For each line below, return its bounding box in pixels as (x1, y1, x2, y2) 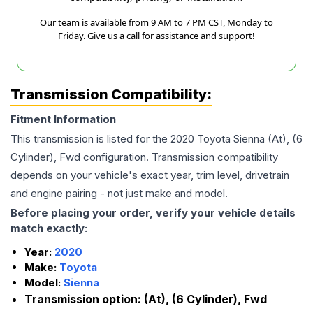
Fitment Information (10, 112, 116, 126)
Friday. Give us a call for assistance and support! (58, 29, 255, 43)
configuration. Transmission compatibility (80, 150, 278, 164)
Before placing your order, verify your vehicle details (10, 206, 296, 220)
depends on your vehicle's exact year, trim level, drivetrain (10, 168, 289, 182)
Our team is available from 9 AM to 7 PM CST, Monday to (40, 16, 273, 29)
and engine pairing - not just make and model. (10, 187, 228, 201)
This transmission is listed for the (10, 132, 170, 146)
